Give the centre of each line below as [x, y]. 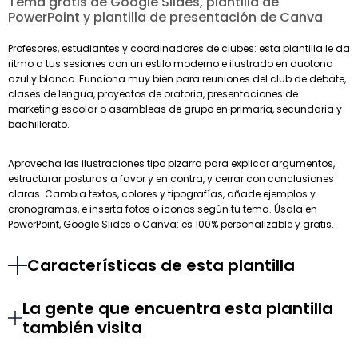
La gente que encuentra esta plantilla [178, 309]
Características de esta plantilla [161, 266]
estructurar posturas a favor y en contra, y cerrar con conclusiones [171, 179]
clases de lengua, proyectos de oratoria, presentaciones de [153, 94]
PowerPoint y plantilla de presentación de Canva [165, 18]
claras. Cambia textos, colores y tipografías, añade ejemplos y [162, 194]
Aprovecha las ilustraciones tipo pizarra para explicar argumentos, [171, 164]
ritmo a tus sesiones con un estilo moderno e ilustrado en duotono [170, 64]
